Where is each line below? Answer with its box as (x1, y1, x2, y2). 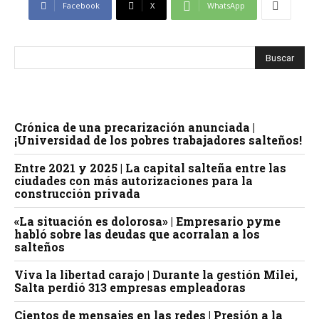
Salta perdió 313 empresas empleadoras (14, 280, 246, 296)
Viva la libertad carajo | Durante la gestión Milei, (14, 267, 298, 283)
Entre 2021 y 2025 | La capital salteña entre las (14, 160, 286, 176)
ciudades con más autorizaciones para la (14, 173, 253, 189)
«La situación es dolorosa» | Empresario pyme (14, 214, 281, 229)
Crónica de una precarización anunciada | (14, 120, 255, 135)
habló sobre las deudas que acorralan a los (14, 226, 260, 242)
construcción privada (14, 186, 140, 202)
